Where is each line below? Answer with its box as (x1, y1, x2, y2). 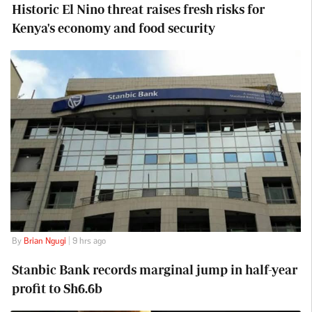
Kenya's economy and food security (11, 21, 215, 36)
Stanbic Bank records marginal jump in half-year (11, 263, 297, 278)
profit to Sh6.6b (11, 281, 102, 297)
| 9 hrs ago (65, 235, 106, 247)
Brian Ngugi (23, 235, 66, 247)
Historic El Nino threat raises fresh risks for (11, 2, 265, 17)
